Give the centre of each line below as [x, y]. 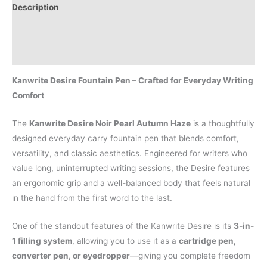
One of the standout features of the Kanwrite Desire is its [123, 226]
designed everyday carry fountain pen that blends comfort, [125, 138]
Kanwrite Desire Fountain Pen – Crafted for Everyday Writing [133, 80]
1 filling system [42, 240]
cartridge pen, [207, 240]
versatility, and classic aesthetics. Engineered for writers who [130, 153]
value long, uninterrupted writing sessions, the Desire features [131, 168]
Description [35, 7]
